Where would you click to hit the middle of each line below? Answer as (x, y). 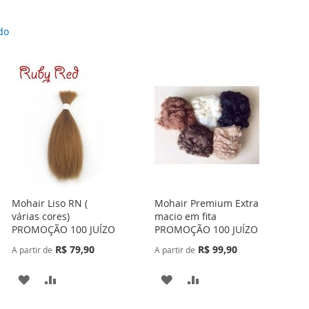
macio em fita (185, 217)
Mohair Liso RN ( (50, 203)
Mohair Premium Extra (206, 203)
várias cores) (41, 217)
